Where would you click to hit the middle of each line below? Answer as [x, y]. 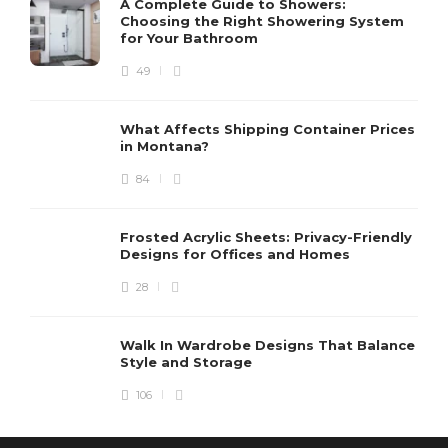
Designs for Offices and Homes [237, 253]
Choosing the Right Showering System [262, 20]
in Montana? [166, 145]
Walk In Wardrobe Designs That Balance [267, 344]
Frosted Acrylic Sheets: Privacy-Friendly [266, 236]
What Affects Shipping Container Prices [267, 128]
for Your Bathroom [191, 37]
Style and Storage [188, 361]
